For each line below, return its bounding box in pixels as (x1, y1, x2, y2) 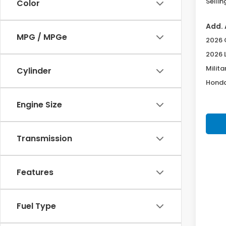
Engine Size (17, 99, 62, 110)
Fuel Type (17, 200, 56, 212)
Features (17, 166, 53, 178)
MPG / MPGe (17, 31, 67, 43)
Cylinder (17, 65, 51, 77)
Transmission (17, 133, 72, 144)
